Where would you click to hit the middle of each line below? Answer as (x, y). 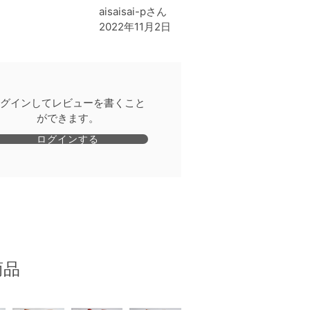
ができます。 (67, 118)
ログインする (67, 139)
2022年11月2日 (135, 27)
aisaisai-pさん (133, 11)
